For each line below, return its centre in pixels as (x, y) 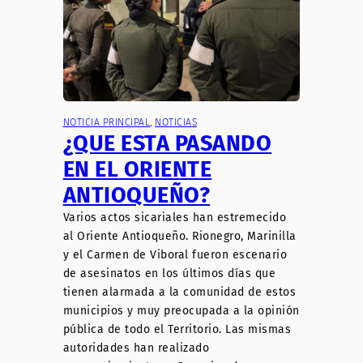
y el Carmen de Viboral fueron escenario (175, 255)
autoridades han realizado (136, 348)
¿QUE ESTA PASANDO (167, 144)
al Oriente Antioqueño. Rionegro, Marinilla (179, 237)
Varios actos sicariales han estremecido (175, 218)
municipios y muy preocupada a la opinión (181, 311)
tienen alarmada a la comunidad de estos (179, 293)
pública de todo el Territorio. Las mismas (177, 330)
